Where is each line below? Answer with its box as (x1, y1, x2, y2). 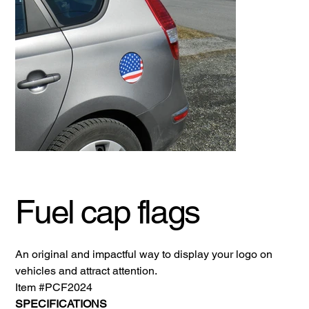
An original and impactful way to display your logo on (15, 247, 273, 261)
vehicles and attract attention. (15, 263, 158, 277)
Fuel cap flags (15, 192, 199, 231)
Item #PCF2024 (15, 280, 93, 294)
